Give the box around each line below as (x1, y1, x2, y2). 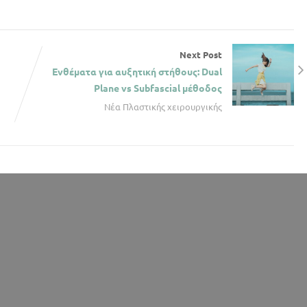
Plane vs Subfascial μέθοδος (94, 81, 223, 94)
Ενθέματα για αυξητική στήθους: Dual (52, 64, 223, 77)
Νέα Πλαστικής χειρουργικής (104, 100, 223, 112)
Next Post (180, 48, 223, 60)
